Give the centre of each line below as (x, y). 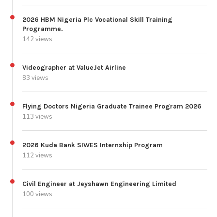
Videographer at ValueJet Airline (74, 67)
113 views (37, 116)
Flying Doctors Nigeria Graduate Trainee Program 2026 (112, 106)
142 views (37, 39)
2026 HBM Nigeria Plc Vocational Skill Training (97, 19)
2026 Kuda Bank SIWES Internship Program (93, 145)
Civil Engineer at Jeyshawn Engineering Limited (99, 184)
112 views (37, 155)
